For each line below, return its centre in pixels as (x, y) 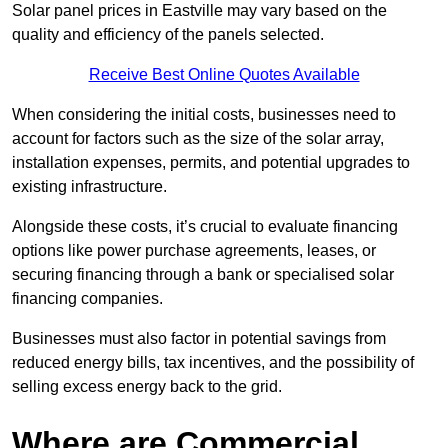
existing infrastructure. (91, 187)
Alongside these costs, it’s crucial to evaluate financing (205, 227)
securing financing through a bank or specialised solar (203, 275)
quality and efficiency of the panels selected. (168, 35)
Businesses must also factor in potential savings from (199, 339)
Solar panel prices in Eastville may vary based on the (199, 11)
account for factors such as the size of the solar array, (198, 139)
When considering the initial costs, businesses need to (204, 115)
